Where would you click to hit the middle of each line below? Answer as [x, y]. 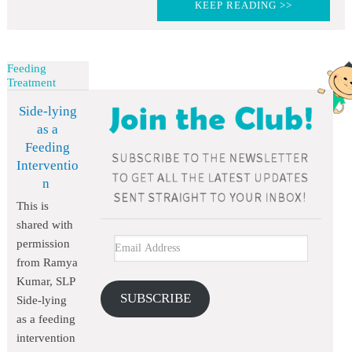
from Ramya [48, 263]
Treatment [31, 83]
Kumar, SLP [46, 282]
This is [33, 206]
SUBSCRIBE [155, 299]
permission [44, 244]
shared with [45, 225]
